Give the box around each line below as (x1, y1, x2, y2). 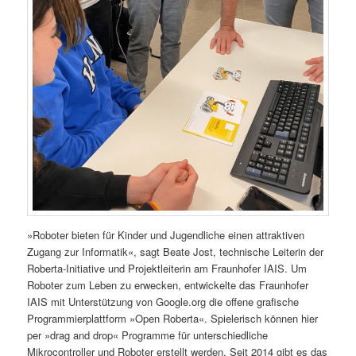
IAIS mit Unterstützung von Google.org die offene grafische (27, 294, 300, 310)
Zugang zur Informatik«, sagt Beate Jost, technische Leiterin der (27, 244, 324, 260)
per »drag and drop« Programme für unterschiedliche (27, 327, 269, 343)
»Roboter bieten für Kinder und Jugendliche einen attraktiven (27, 227, 305, 243)
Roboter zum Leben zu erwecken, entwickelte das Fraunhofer (27, 277, 309, 293)
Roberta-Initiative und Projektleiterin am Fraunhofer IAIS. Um (27, 261, 308, 277)
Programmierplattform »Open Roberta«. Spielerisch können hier (27, 311, 319, 327)
